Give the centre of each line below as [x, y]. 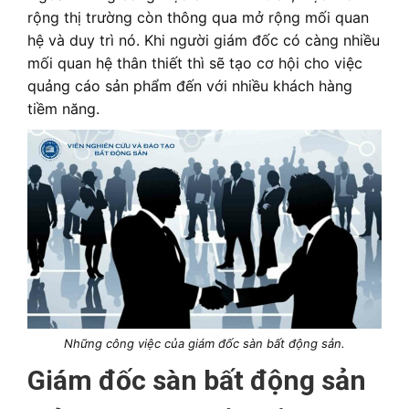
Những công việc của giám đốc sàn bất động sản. [204, 344]
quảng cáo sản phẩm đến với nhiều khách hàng [190, 86]
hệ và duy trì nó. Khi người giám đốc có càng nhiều [204, 40]
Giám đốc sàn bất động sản [197, 381]
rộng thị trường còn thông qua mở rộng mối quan [198, 17]
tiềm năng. [63, 109]
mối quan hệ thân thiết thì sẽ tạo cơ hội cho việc [195, 63]
